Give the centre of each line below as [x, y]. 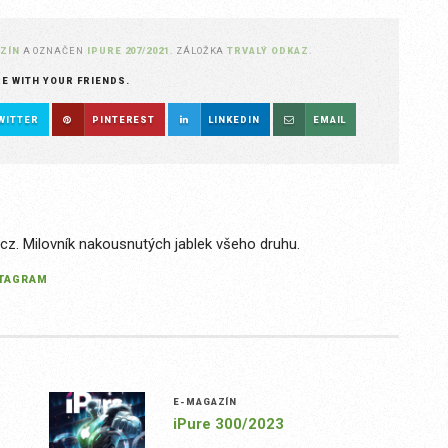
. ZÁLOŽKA [199, 51]
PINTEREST [123, 120]
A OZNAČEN [54, 51]
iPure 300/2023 [228, 424]
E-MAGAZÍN [205, 402]
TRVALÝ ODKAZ [268, 51]
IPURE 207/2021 [128, 51]
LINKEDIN [234, 120]
